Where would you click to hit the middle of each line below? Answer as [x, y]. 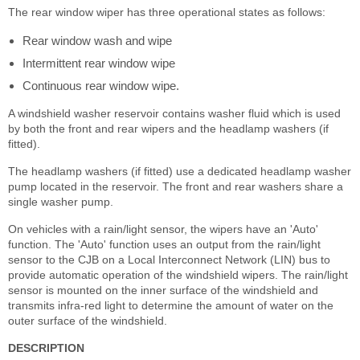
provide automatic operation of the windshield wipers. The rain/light [178, 275]
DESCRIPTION [46, 348]
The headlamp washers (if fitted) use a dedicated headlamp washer [180, 172]
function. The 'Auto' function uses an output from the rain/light [164, 245]
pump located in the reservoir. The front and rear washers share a [176, 187]
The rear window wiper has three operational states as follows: [167, 12]
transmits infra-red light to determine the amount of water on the [171, 306]
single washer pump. [61, 202]
